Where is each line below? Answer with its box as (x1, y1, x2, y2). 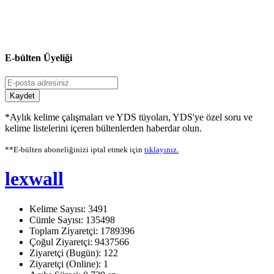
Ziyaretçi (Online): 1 (29, 258, 108, 269)
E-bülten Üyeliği (5, 52, 72, 63)
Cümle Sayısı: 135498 (29, 214, 115, 225)
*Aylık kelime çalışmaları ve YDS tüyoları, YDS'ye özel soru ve (5, 111, 253, 122)
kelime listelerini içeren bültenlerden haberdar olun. (5, 122, 202, 133)
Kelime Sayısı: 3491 (29, 203, 108, 214)
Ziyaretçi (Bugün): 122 (29, 247, 118, 258)
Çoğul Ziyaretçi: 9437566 (29, 236, 129, 247)
